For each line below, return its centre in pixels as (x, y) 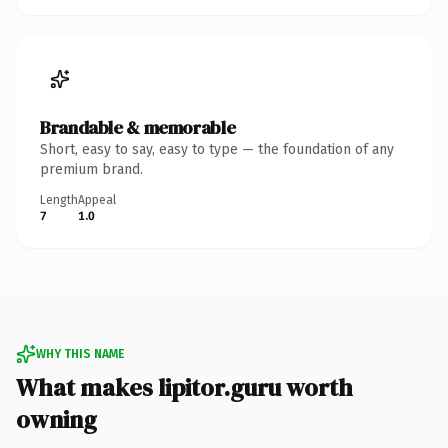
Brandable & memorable (138, 127)
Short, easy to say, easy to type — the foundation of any (217, 149)
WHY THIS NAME (80, 353)
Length (59, 199)
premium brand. (91, 169)
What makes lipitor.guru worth (184, 387)
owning (56, 419)
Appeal (97, 199)
